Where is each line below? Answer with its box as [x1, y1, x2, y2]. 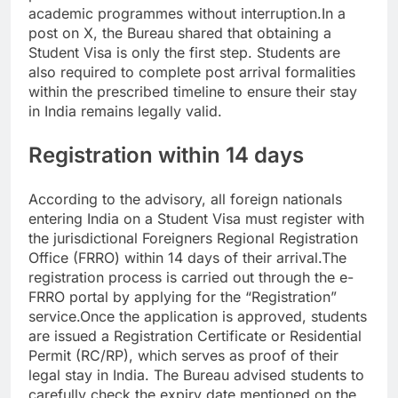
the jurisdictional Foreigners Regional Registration [28, 229, 358, 248]
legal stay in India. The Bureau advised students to [28, 366, 364, 385]
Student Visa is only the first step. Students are [28, 44, 340, 62]
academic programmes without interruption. [28, 4, 322, 23]
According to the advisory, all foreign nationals [28, 190, 342, 209]
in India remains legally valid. [28, 102, 222, 121]
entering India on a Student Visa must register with [28, 210, 364, 228]
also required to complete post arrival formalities [28, 63, 355, 82]
